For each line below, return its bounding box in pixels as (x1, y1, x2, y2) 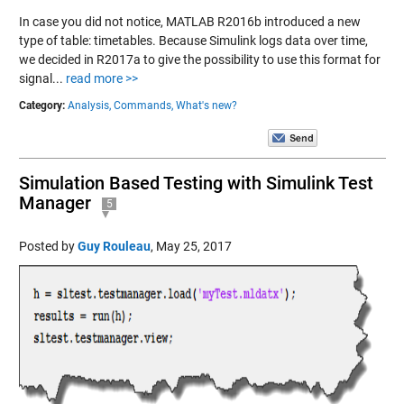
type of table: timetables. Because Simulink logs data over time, (18, 32, 368, 48)
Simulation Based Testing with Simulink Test (18, 171, 373, 194)
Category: (18, 98, 65, 112)
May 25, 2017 (155, 238, 232, 253)
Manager (18, 191, 91, 214)
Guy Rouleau (77, 238, 151, 253)
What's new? (175, 98, 237, 112)
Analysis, (67, 98, 111, 112)
